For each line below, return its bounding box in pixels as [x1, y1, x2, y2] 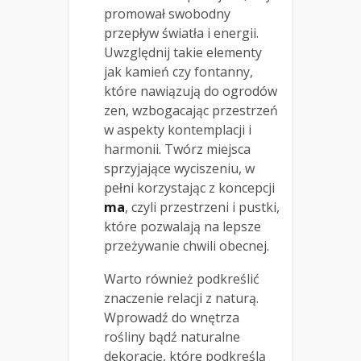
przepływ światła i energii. [104, 23, 259, 42]
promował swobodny [104, 4, 230, 23]
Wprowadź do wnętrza [104, 308, 239, 326]
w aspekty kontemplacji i [104, 120, 251, 139]
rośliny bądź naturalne [104, 327, 240, 346]
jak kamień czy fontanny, [104, 62, 253, 81]
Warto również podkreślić [104, 269, 259, 288]
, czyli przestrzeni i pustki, [125, 197, 280, 216]
